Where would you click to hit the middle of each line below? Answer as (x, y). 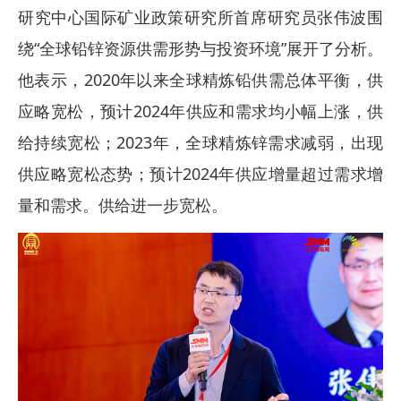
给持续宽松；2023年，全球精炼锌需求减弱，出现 (200, 142)
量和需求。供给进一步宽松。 (123, 205)
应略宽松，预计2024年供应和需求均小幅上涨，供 (200, 111)
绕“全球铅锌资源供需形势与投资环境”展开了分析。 (200, 48)
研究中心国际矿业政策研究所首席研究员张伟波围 (200, 17)
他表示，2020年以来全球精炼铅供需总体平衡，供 (200, 80)
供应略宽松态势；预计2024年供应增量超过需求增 (200, 174)
